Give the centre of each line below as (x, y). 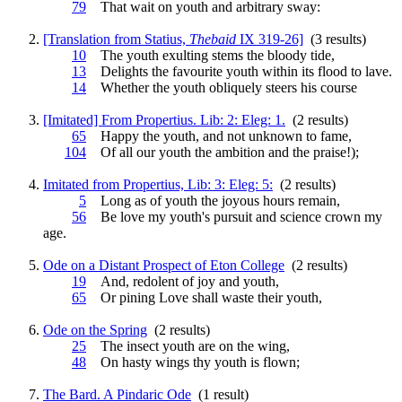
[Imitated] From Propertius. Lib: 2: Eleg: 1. (164, 119)
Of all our (122, 152)
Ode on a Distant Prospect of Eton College (164, 265)
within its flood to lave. (325, 71)
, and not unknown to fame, (274, 135)
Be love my (128, 216)
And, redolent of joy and (165, 281)
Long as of (126, 200)
